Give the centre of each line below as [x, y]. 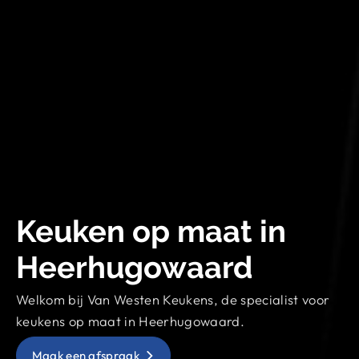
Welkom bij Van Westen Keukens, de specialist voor [173, 299]
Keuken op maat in [151, 231]
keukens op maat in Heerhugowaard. [130, 321]
